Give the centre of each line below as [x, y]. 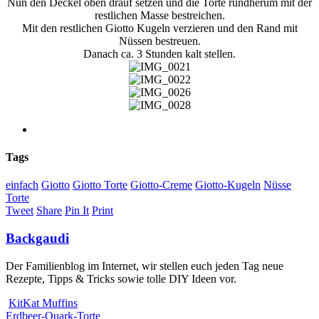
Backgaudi [37, 239]
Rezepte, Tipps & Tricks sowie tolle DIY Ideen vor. [121, 278]
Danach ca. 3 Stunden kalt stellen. [159, 53]
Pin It [77, 211]
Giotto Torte [100, 185]
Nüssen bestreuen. [159, 41]
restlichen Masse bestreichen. [159, 15]
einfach [22, 185]
